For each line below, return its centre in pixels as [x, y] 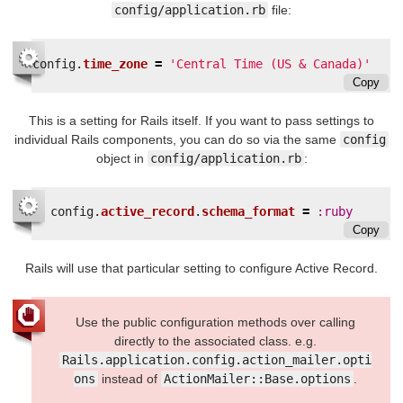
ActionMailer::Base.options [257, 378]
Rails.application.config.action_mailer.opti [216, 359]
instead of [129, 378]
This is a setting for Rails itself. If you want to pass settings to [201, 120]
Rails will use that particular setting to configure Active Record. [201, 269]
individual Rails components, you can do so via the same [177, 139]
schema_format [248, 212]
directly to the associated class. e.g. [215, 340]
